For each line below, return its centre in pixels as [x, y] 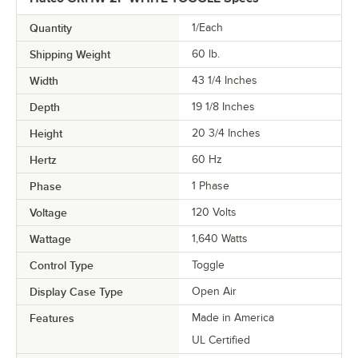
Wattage [50, 239]
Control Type [62, 266]
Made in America [233, 318]
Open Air [214, 292]
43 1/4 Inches [225, 81]
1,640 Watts [220, 239]
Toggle [208, 265]
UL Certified [221, 340]
